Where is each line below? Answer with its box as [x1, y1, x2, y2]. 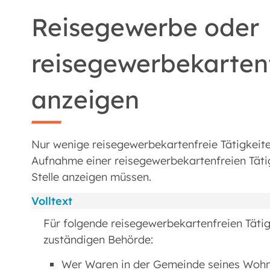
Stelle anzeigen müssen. [31, 169, 151, 184]
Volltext [31, 194, 72, 209]
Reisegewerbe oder [31, 11, 259, 43]
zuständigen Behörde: [43, 233, 153, 247]
